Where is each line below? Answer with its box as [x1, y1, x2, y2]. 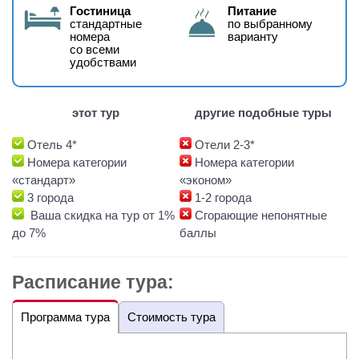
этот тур [72, 106, 119, 120]
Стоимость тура [127, 310, 216, 325]
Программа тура [21, 310, 110, 325]
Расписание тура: [12, 272, 174, 293]
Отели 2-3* [192, 138, 255, 152]
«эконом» [179, 173, 232, 188]
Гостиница [70, 4, 131, 18]
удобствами [70, 55, 136, 70]
